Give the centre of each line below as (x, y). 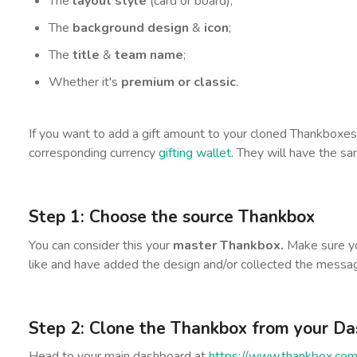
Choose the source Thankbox (199, 217)
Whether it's (84, 82)
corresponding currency (93, 153)
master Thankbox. (229, 245)
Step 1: (56, 217)
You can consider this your (100, 245)
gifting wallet (194, 153)
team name (147, 55)
